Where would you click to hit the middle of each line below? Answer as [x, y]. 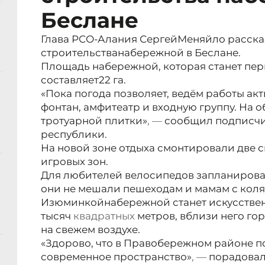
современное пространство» [116, 257]
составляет [70, 80]
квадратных [104, 216]
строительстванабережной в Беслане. [141, 53]
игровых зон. [75, 162]
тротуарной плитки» [94, 121]
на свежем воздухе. [91, 230]
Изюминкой [72, 203]
